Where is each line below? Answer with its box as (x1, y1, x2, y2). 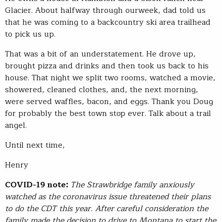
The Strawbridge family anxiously (70, 178, 194, 191)
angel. (5, 118, 27, 132)
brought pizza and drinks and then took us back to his (5, 59, 209, 72)
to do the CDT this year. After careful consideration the (5, 202, 208, 215)
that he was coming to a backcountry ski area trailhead (5, 15, 211, 29)
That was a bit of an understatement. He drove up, (5, 47, 196, 60)
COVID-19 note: (5, 178, 70, 191)
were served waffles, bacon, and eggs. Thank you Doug (5, 95, 213, 108)
